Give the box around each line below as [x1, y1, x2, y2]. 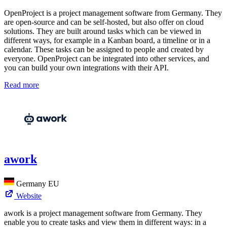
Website [16, 192, 42, 201]
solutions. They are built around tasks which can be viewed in [4, 27, 201, 36]
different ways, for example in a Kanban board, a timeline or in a [4, 36, 210, 45]
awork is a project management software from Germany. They [4, 209, 202, 218]
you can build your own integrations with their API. [4, 63, 169, 72]
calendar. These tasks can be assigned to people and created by [4, 45, 204, 54]
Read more [4, 81, 39, 90]
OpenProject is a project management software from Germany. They [4, 9, 222, 18]
